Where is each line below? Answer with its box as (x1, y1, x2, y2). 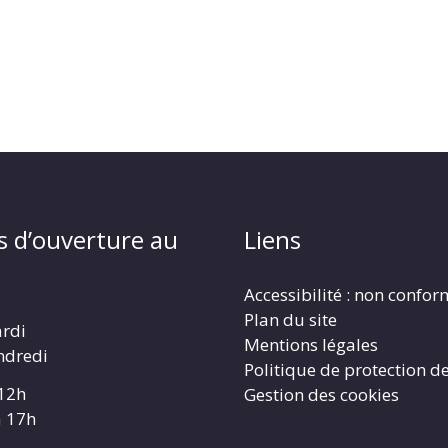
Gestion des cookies (244, 382, 399, 406)
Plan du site (244, 307, 337, 331)
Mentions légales (244, 332, 378, 356)
